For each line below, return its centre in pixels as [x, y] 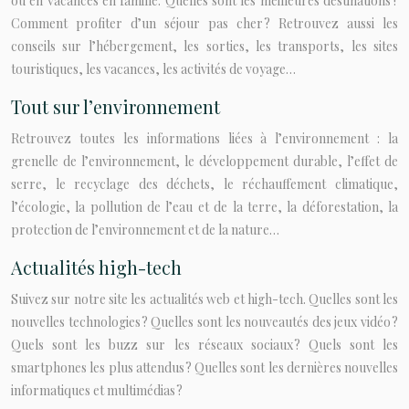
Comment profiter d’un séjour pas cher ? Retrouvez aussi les [204, 23]
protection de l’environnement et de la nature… [145, 230]
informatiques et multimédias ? [97, 390]
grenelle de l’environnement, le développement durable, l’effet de [204, 161]
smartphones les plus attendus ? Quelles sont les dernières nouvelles [204, 367]
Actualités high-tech [96, 267]
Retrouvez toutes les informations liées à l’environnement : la [204, 138]
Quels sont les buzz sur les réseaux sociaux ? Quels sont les [204, 345]
